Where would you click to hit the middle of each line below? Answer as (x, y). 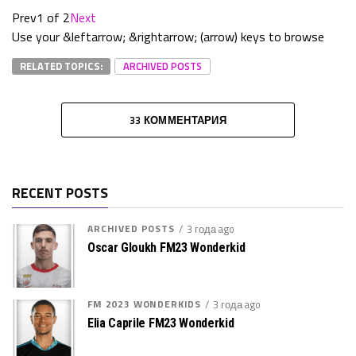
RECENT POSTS (60, 192)
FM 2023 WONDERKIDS (145, 304)
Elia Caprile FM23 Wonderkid (161, 323)
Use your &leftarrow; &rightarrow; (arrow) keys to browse (168, 36)
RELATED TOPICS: (61, 66)
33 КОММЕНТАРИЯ (178, 120)
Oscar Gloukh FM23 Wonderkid (166, 247)
